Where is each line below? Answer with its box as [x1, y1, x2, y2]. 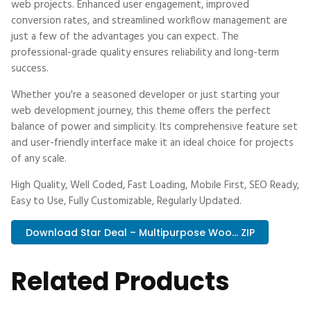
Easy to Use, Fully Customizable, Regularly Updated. [11, 193, 242, 210]
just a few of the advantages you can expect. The [11, 28, 239, 46]
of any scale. [11, 151, 67, 168]
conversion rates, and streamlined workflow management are [11, 12, 287, 30]
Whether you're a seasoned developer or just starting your [11, 87, 280, 104]
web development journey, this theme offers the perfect [11, 103, 271, 120]
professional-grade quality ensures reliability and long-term [11, 44, 279, 62]
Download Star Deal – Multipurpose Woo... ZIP [25, 225, 255, 239]
